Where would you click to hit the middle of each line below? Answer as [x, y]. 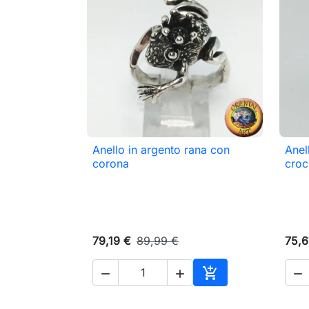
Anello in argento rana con [161, 150]
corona [111, 164]
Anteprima [183, 157]
